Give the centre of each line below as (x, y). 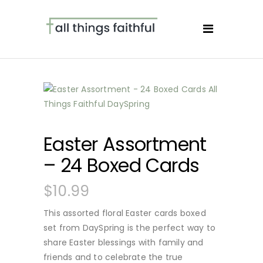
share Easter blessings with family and (124, 242)
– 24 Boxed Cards (122, 165)
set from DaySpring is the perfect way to (129, 228)
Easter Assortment (125, 144)
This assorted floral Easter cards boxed (125, 213)
